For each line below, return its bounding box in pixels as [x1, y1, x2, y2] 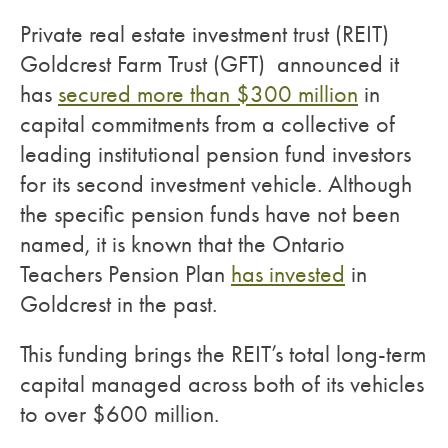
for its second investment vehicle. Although [20, 170, 412, 198]
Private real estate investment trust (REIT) [20, 20, 389, 48]
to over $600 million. [20, 400, 219, 428]
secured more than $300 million [58, 80, 358, 108]
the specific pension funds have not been [20, 200, 400, 228]
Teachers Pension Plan [20, 260, 231, 288]
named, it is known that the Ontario [20, 230, 345, 258]
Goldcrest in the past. [20, 290, 223, 318]
